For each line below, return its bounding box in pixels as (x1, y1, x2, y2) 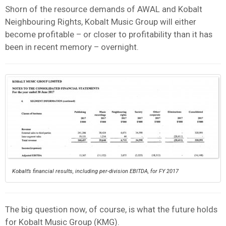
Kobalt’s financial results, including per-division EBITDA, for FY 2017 (12, 167, 179, 175)
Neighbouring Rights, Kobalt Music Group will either (5, 16, 196, 27)
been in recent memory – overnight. (5, 41, 139, 52)
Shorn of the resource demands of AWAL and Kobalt (5, 4, 202, 14)
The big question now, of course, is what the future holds (5, 204, 217, 214)
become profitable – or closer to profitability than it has (5, 29, 212, 39)
